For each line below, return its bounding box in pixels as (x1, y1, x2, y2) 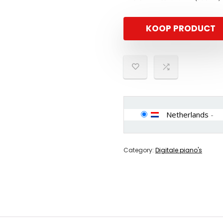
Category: (123, 146, 155, 154)
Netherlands (166, 110, 209, 119)
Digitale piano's (155, 146, 202, 154)
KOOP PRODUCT (146, 22, 216, 34)
